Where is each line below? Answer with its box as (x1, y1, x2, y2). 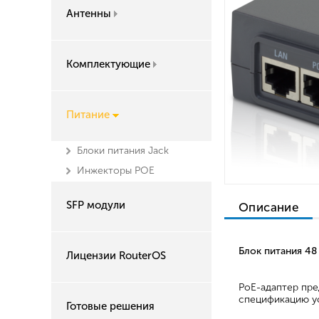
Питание (66, 108, 110, 121)
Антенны (66, 7, 111, 20)
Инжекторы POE (77, 164, 155, 177)
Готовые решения (66, 300, 155, 313)
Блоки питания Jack (77, 145, 169, 157)
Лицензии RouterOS (66, 249, 166, 262)
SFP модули (66, 199, 125, 211)
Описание (239, 200, 299, 214)
